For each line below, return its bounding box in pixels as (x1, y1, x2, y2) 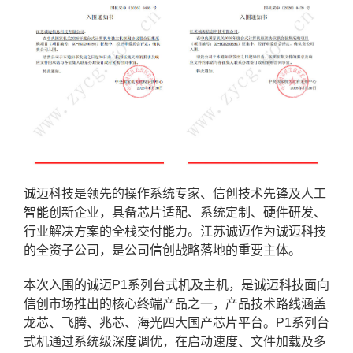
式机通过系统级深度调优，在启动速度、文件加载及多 (24, 335, 326, 349)
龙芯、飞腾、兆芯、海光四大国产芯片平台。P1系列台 (24, 316, 329, 330)
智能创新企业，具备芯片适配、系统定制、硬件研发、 (24, 206, 326, 220)
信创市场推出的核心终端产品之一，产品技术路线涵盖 (24, 297, 326, 311)
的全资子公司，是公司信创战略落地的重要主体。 (24, 243, 301, 258)
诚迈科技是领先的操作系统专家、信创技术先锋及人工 (24, 187, 326, 201)
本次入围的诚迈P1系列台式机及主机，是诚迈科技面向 (24, 278, 329, 292)
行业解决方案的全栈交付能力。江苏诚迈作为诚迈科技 (24, 225, 326, 239)
